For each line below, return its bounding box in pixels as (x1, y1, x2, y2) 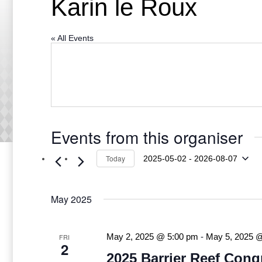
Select (143, 163, 166, 173)
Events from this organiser (51, 125, 243, 149)
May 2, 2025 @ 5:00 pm (106, 232, 198, 242)
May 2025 (51, 192, 92, 206)
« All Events (51, 33, 94, 43)
